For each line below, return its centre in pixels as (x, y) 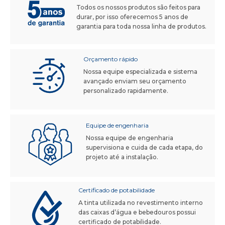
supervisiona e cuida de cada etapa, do (144, 147)
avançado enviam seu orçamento (135, 81)
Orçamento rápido (111, 59)
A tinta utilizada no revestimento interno (141, 203)
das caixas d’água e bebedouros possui (137, 212)
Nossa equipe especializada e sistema (141, 71)
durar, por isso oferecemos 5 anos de (133, 17)
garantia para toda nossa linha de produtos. (142, 26)
